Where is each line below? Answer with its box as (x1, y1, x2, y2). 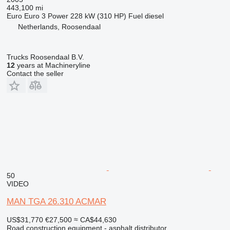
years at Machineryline (14, 61, 90, 69)
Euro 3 (24, 11, 46, 20)
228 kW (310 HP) (70, 11, 126, 20)
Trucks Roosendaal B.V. (6, 52, 84, 61)
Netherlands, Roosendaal (17, 22, 101, 31)
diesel (144, 11, 164, 20)
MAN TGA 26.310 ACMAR (6, 196, 106, 206)
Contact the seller (6, 69, 64, 78)
